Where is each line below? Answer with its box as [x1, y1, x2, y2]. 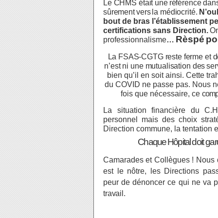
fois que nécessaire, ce [121, 90, 202, 98]
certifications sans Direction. [103, 26, 208, 35]
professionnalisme [103, 36, 166, 44]
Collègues [154, 156, 190, 164]
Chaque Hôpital [138, 137, 191, 147]
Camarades [103, 156, 144, 164]
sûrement [103, 8, 135, 16]
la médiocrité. [152, 8, 200, 16]
